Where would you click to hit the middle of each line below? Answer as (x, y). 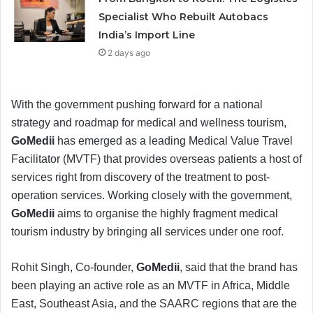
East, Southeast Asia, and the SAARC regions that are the (154, 303)
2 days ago (129, 52)
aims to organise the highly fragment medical (166, 213)
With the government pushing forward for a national (137, 104)
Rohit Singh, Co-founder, (74, 267)
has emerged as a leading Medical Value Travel (174, 140)
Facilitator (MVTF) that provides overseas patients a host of (156, 159)
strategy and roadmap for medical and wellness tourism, (149, 122)
